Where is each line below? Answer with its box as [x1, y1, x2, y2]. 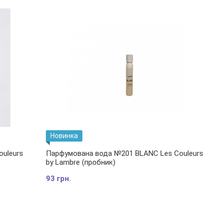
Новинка [50, 132, 78, 140]
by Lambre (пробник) [46, 158, 116, 167]
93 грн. [46, 174, 72, 183]
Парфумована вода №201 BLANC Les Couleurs [46, 149, 204, 158]
